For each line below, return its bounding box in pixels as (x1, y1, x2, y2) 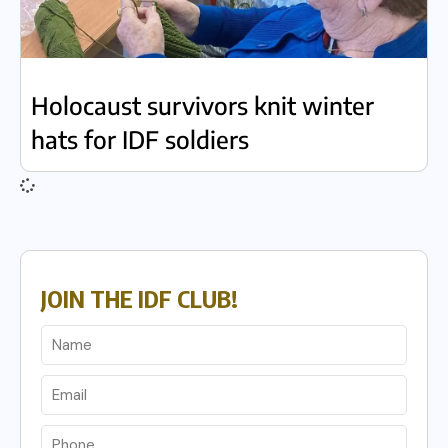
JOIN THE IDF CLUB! (41, 283, 238, 313)
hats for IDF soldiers (31, 124, 249, 154)
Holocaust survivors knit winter (31, 90, 374, 120)
